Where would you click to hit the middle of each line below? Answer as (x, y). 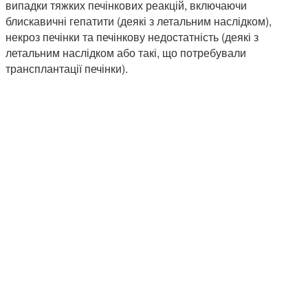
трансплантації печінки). (67, 69)
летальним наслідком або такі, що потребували (126, 53)
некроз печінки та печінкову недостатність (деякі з (132, 37)
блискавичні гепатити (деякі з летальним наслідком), (139, 21)
